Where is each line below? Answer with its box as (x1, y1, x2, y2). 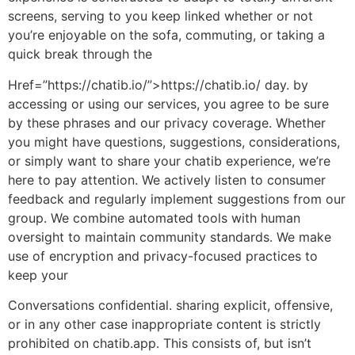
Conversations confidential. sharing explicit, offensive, (8, 297, 333, 314)
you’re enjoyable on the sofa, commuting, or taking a (8, 27, 325, 44)
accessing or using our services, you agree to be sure (8, 95, 329, 112)
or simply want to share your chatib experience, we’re (8, 152, 330, 169)
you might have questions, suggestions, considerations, (8, 133, 340, 150)
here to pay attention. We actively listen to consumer (8, 171, 326, 188)
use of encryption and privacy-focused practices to (8, 247, 318, 264)
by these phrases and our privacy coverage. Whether (8, 114, 326, 131)
